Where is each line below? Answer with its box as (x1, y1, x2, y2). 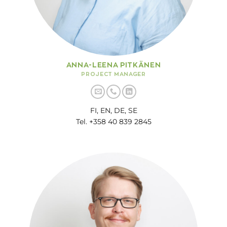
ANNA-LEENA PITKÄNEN (66, 61, 161, 69)
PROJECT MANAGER (81, 71, 146, 78)
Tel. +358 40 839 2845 (75, 117, 152, 126)
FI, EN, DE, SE (90, 106, 137, 115)
